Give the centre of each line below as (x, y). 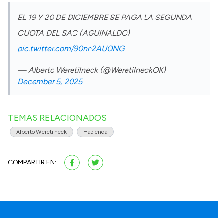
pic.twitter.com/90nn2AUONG (71, 48)
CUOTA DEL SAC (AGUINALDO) (74, 33)
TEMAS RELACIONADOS (57, 118)
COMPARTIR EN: (32, 162)
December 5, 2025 (50, 81)
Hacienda (95, 132)
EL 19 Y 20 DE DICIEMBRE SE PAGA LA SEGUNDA (105, 17)
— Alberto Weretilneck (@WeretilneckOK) (92, 70)
